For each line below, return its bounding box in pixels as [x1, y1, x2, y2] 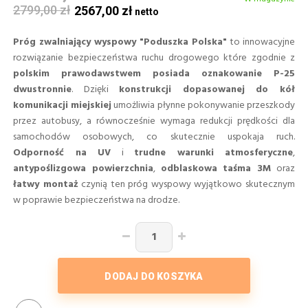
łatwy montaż [13, 176, 78, 192]
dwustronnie [13, 81, 71, 98]
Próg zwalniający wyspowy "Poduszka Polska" [13, 34, 227, 50]
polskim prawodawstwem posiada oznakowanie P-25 [13, 65, 295, 82]
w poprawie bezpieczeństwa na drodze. [13, 192, 179, 208]
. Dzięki [71, 81, 120, 98]
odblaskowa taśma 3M [160, 160, 272, 177]
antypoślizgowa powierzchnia [13, 160, 153, 177]
